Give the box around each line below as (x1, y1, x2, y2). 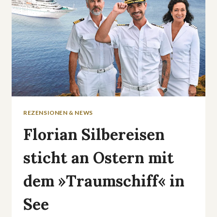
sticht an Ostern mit (23, 147, 174, 168)
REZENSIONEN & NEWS (23, 108, 93, 116)
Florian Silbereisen (23, 124, 165, 144)
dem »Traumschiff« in (23, 170, 185, 191)
